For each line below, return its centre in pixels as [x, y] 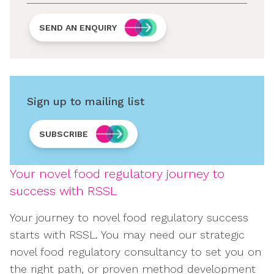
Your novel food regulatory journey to [117, 174]
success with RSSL [63, 191]
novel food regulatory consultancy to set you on [135, 252]
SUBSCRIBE [64, 134]
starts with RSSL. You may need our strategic [127, 235]
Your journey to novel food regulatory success [129, 217]
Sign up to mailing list [86, 101]
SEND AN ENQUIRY [78, 28]
